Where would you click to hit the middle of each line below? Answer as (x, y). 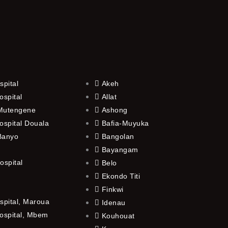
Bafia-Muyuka (125, 123)
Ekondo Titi (121, 176)
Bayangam (120, 149)
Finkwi (112, 189)
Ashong (115, 110)
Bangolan (118, 136)
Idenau (113, 202)
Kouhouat (118, 216)
